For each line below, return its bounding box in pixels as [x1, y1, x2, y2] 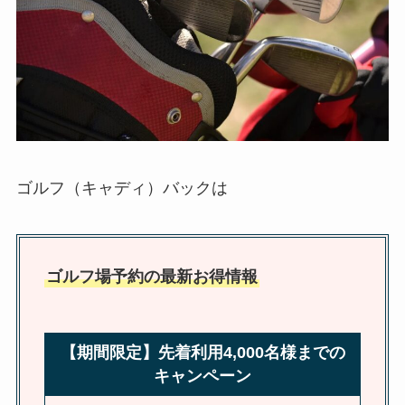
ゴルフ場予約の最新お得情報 [45, 268, 258, 287]
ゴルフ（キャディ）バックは [15, 178, 228, 197]
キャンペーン [154, 367, 251, 386]
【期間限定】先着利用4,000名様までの [60, 344, 345, 363]
